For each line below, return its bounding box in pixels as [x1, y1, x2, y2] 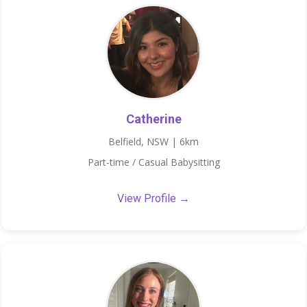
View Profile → [117, 191, 190, 205]
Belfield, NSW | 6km [108, 134, 199, 148]
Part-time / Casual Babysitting [87, 155, 220, 169]
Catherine [125, 111, 182, 126]
